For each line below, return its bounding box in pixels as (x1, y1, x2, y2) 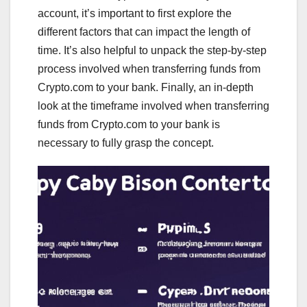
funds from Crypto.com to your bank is (38, 119, 220, 131)
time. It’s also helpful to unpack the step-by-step (38, 45, 267, 57)
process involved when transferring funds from (38, 63, 260, 75)
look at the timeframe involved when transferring (38, 100, 269, 112)
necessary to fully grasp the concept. (38, 137, 214, 149)
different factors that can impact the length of (38, 26, 250, 38)
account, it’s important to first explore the (38, 8, 232, 20)
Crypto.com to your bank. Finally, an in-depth (38, 82, 254, 94)
